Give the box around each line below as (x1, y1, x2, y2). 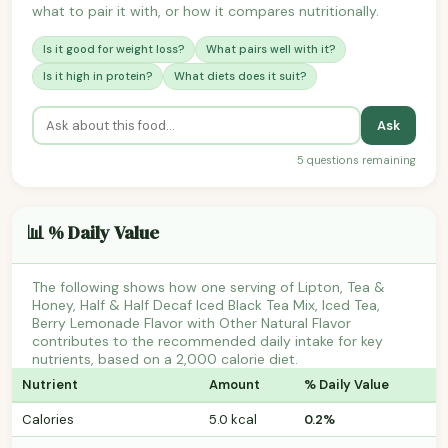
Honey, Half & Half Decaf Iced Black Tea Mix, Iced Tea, (32, 295, 380, 314)
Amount (209, 375, 260, 393)
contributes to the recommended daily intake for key (32, 331, 383, 350)
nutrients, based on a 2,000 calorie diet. (32, 349, 298, 368)
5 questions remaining (297, 152, 416, 167)
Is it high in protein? (43, 68, 152, 83)
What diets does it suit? (174, 68, 306, 83)
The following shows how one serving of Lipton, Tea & (32, 277, 385, 296)
